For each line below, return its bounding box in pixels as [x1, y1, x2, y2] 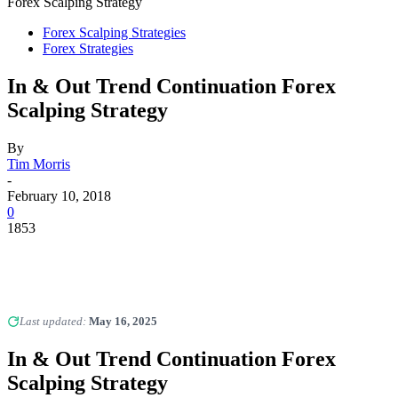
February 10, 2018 [7, 187, 111, 203]
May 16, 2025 [89, 314, 157, 328]
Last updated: [20, 314, 89, 328]
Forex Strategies [43, 41, 133, 56]
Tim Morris [7, 155, 70, 171]
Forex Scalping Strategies [43, 25, 186, 40]
